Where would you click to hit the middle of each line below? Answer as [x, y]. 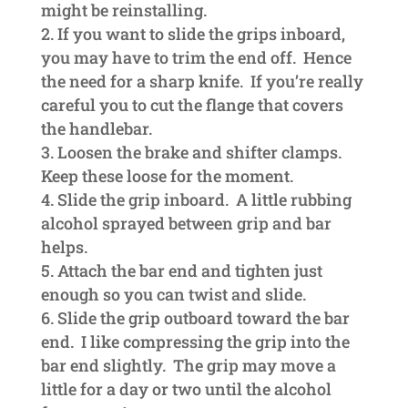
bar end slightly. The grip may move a [188, 365]
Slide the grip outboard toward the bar [203, 317]
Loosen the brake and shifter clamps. [201, 152]
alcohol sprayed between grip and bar [186, 223]
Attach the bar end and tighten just [189, 270]
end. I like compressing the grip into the [195, 341]
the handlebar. [96, 128]
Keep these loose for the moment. [167, 175]
